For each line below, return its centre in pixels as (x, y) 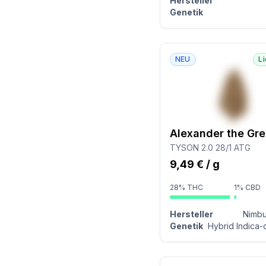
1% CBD (248, 187)
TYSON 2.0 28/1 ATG (210, 148)
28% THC (186, 187)
